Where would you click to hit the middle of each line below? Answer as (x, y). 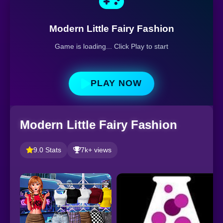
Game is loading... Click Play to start (111, 46)
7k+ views (96, 150)
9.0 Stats (47, 150)
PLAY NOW (116, 83)
